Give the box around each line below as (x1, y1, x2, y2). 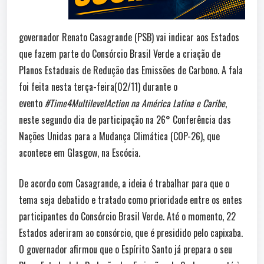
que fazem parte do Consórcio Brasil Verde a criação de (19, 46, 220, 61)
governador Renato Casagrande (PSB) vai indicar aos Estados (19, 29, 239, 44)
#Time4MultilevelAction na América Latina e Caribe (45, 95, 225, 110)
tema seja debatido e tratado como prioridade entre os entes (19, 192, 242, 207)
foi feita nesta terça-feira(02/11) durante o (19, 79, 177, 94)
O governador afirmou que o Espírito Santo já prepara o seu (19, 242, 232, 256)
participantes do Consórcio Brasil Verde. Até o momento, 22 (19, 209, 236, 223)
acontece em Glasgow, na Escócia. (19, 145, 140, 160)
